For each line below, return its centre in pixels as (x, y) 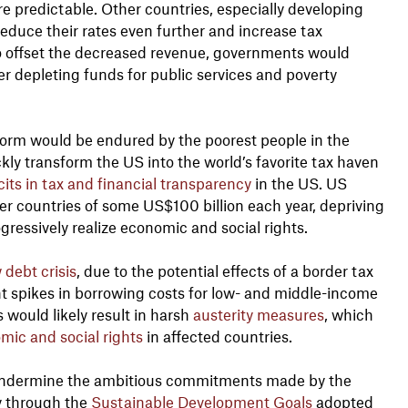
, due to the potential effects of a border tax (224, 270)
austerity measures (258, 314)
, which (348, 314)
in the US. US (299, 183)
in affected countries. (217, 336)
